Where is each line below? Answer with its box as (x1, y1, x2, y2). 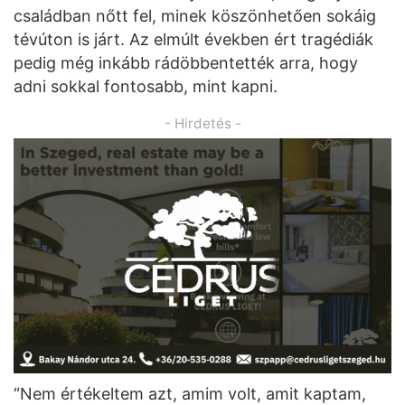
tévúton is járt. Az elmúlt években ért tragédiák (14, 30, 373, 50)
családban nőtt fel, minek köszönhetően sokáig (14, 6, 376, 26)
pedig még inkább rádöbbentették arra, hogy (14, 53, 358, 73)
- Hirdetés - (164, 115, 241, 133)
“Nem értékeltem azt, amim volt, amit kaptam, (14, 384, 366, 403)
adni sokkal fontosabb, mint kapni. (14, 77, 278, 97)
